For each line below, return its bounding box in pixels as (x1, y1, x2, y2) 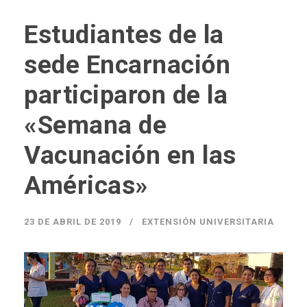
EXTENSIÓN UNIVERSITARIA (142, 217, 274, 227)
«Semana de (24, 110, 167, 140)
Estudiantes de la (24, 20, 224, 49)
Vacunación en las (24, 140, 236, 170)
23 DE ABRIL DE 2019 (24, 217, 121, 227)
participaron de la (24, 80, 228, 110)
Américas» (24, 171, 149, 200)
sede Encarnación (24, 50, 230, 79)
